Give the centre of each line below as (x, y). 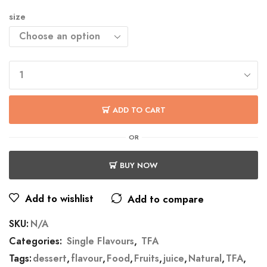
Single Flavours (100, 241)
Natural (205, 259)
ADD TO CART (139, 110)
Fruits (147, 259)
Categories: (37, 241)
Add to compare (166, 199)
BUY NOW (139, 165)
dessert (50, 259)
